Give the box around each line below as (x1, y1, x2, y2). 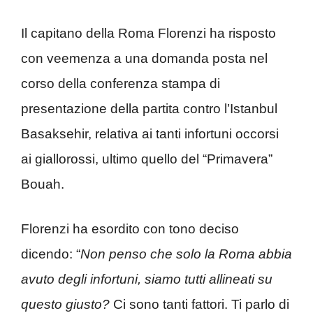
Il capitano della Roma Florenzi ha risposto (21, 25, 276, 41)
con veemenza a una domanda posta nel (21, 50, 268, 66)
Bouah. (21, 176, 64, 191)
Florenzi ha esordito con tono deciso (21, 221, 239, 237)
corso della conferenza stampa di (21, 75, 220, 91)
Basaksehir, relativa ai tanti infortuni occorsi (21, 126, 279, 141)
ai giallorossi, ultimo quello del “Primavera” (21, 151, 272, 166)
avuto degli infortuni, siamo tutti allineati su (21, 272, 272, 287)
